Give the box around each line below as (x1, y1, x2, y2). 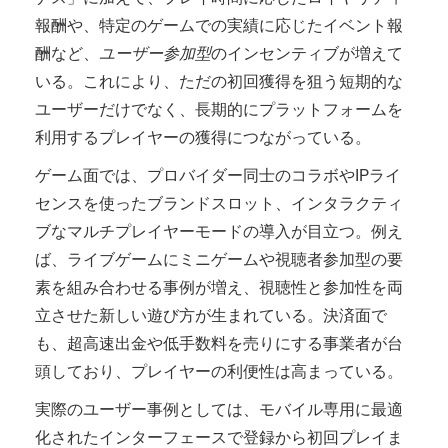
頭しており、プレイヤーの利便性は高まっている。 (35, 362, 403, 381)
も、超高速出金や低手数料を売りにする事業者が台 (35, 334, 403, 353)
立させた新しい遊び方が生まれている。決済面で (35, 306, 387, 325)
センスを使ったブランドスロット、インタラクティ (35, 194, 403, 213)
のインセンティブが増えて (211, 44, 403, 63)
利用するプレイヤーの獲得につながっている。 (35, 128, 371, 147)
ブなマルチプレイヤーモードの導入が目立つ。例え (35, 222, 403, 241)
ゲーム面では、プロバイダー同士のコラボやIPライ (35, 166, 401, 185)
